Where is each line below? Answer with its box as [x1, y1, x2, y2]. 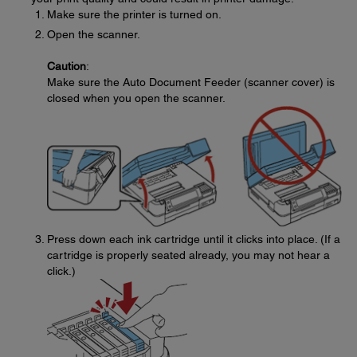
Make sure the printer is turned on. [47, 8, 222, 21]
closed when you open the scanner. [47, 92, 226, 104]
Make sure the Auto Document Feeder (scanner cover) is [47, 76, 335, 88]
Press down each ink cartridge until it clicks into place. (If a [47, 232, 340, 245]
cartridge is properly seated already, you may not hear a [47, 248, 330, 261]
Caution [47, 60, 86, 73]
